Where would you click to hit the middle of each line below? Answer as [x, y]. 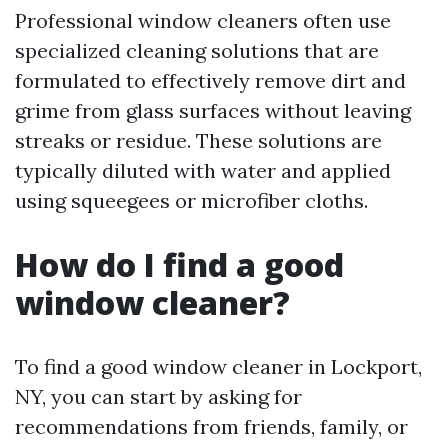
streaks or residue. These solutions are [198, 140]
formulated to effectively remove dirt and [210, 80]
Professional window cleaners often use [203, 20]
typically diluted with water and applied [203, 170]
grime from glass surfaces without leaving [213, 110]
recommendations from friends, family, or [211, 426]
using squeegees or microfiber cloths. [191, 200]
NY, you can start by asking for [158, 396]
